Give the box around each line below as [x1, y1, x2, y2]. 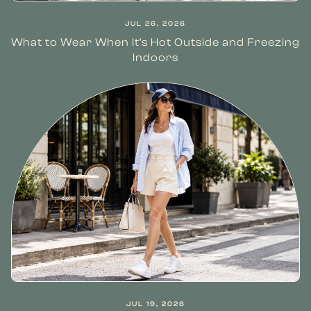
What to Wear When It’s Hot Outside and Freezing [11, 36, 300, 49]
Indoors [133, 51, 178, 64]
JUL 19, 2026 [126, 300, 185, 308]
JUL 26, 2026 [125, 19, 186, 28]
